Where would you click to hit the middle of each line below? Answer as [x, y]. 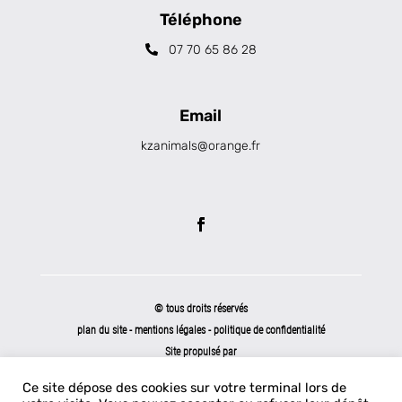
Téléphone [201, 19]
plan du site [101, 330]
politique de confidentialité [269, 330]
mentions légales [171, 330]
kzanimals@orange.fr [201, 145]
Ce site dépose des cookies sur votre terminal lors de [184, 388]
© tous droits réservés [201, 308]
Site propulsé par [201, 351]
